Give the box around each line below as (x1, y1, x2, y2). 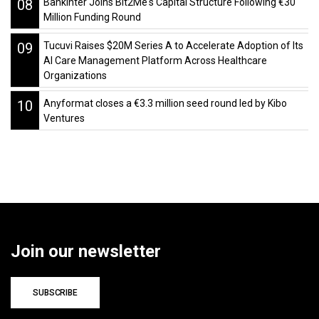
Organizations (43, 69, 107, 81)
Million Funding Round (43, 11, 141, 23)
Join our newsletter (11, 241, 161, 261)
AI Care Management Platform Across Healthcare (43, 54, 267, 66)
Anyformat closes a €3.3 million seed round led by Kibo (43, 97, 287, 109)
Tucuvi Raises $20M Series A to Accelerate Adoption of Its (43, 39, 303, 51)
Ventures (43, 112, 85, 124)
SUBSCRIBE (33, 287, 78, 298)
